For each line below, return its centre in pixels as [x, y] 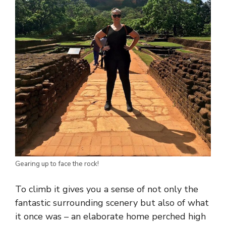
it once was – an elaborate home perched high [110, 216]
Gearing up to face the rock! [57, 163]
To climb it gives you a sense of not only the [107, 189]
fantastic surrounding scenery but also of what [112, 203]
